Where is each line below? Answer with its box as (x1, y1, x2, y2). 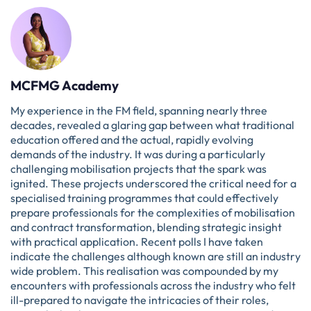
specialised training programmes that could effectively (10, 190, 278, 205)
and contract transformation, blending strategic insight (10, 219, 282, 234)
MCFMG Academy (10, 76, 119, 94)
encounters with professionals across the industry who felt (10, 278, 296, 292)
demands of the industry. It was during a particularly (10, 146, 265, 161)
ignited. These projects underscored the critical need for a (10, 176, 296, 190)
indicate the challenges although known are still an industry (10, 249, 301, 263)
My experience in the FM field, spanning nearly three (10, 103, 267, 117)
